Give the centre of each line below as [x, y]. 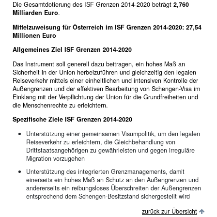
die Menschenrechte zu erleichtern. [60, 105]
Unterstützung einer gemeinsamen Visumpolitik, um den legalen [113, 134]
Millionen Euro [34, 35]
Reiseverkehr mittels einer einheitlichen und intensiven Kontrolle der [105, 80]
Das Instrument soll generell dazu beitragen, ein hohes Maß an [99, 64]
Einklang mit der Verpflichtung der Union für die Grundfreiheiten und [105, 97]
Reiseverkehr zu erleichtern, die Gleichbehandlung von [101, 142]
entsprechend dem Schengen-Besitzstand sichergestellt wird [108, 196]
